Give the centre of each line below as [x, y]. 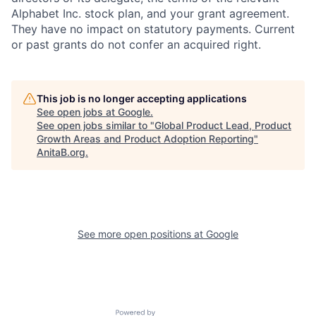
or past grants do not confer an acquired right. [136, 44]
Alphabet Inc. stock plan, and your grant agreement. [150, 13]
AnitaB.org [61, 152]
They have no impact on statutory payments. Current [153, 29]
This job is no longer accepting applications [142, 98]
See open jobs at [77, 111]
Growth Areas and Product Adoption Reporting [145, 138]
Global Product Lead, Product [223, 125]
